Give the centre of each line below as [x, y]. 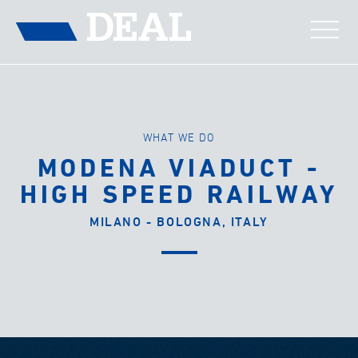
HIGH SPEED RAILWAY [179, 195]
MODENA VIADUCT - [179, 169]
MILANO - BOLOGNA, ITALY [179, 223]
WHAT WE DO [179, 138]
